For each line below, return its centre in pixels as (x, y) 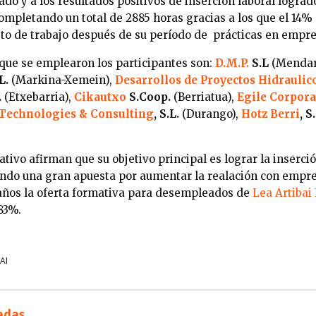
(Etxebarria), (38, 97)
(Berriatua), (204, 97)
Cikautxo (100, 97)
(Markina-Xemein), (62, 80)
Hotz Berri (271, 114)
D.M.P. (232, 63)
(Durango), (212, 114)
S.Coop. (148, 97)
